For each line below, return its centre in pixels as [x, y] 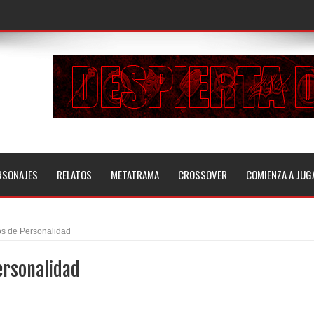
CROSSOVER [202, 174]
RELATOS [74, 174]
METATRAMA [135, 174]
